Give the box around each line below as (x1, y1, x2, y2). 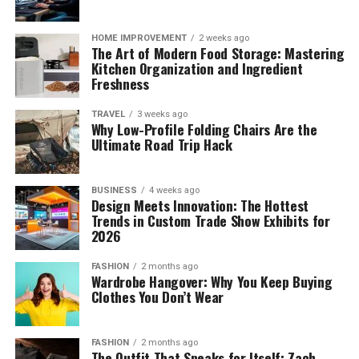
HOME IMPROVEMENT (91, 33, 187, 43)
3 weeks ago (136, 109, 188, 119)
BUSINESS (91, 185, 137, 196)
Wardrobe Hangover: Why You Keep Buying (91, 271, 333, 292)
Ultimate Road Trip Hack (91, 134, 232, 155)
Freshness (91, 73, 149, 94)
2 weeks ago (198, 33, 249, 43)
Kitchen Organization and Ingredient (91, 58, 303, 79)
